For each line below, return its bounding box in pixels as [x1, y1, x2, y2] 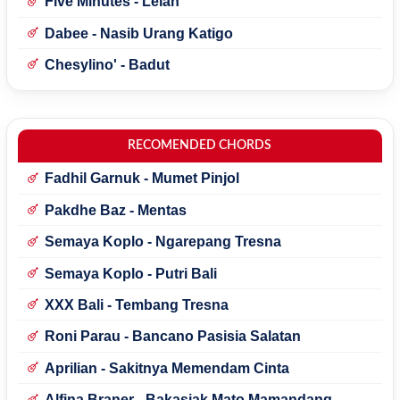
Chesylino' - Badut [44, 56, 170, 72]
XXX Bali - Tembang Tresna [44, 296, 229, 312]
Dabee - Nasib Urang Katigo [44, 25, 233, 41]
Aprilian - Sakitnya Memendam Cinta [44, 360, 289, 376]
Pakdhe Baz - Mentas [44, 202, 187, 218]
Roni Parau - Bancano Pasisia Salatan [44, 329, 301, 345]
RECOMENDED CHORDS [128, 139, 272, 153]
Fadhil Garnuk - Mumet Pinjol [44, 171, 239, 187]
